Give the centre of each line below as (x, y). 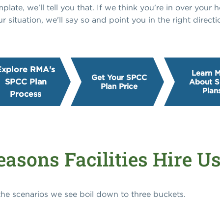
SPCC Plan (26, 82)
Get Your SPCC (119, 77)
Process (26, 94)
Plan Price (119, 86)
